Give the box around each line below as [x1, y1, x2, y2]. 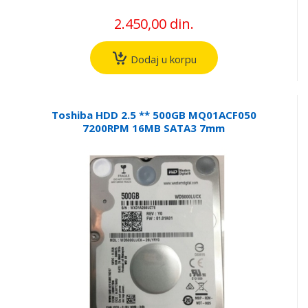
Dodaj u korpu [127, 52, 197, 66]
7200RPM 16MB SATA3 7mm [82, 121, 225, 135]
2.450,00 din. [113, 14, 194, 33]
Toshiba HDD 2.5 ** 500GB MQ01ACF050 [51, 108, 256, 122]
